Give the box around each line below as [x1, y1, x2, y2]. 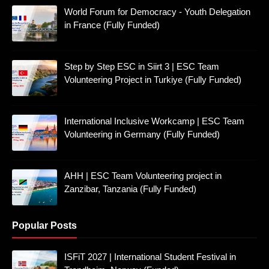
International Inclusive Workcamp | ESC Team [64, 116, 244, 127]
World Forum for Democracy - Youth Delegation [64, 7, 250, 17]
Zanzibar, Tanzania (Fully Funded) [64, 184, 196, 195]
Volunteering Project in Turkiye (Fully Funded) [64, 74, 241, 85]
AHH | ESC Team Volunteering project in [64, 171, 222, 181]
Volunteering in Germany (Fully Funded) [64, 129, 220, 140]
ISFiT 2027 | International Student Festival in [64, 252, 236, 262]
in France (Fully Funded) [64, 20, 160, 31]
